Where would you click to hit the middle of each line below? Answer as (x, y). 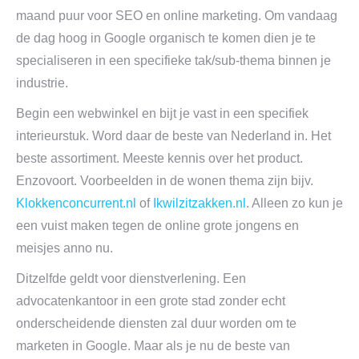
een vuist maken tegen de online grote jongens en (157, 226)
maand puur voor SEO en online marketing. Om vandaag (177, 16)
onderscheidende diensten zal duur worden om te (156, 323)
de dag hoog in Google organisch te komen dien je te (166, 38)
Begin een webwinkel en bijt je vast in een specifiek (162, 113)
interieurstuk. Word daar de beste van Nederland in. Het (173, 136)
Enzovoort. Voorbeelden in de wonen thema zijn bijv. (165, 181)
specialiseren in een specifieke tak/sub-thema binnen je (173, 61)
